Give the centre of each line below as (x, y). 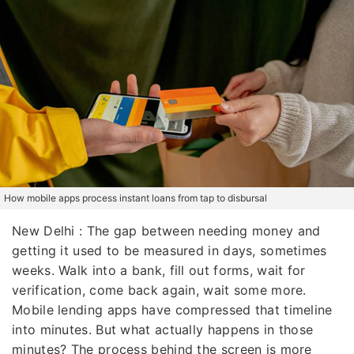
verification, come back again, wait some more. (159, 290)
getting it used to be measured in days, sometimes (169, 250)
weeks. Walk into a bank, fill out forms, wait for (159, 270)
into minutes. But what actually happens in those (163, 329)
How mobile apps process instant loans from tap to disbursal (136, 198)
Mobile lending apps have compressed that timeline (172, 309)
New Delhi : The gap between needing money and (166, 230)
